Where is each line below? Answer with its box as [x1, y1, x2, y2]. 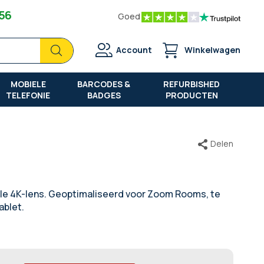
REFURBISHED [163, 78, 220, 90]
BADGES [87, 89, 121, 101]
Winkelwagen [184, 44, 240, 55]
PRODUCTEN [165, 89, 218, 101]
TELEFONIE [6, 89, 51, 101]
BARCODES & [77, 78, 131, 90]
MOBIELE [10, 78, 46, 90]
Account [116, 44, 152, 55]
